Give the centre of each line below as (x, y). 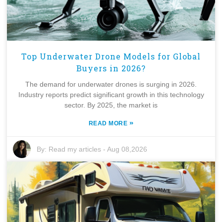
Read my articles (75, 149)
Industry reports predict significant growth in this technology (111, 94)
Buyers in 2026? (111, 68)
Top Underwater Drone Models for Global (111, 56)
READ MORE (109, 123)
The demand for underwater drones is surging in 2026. (111, 84)
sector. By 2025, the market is (111, 105)
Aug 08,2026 (127, 149)
